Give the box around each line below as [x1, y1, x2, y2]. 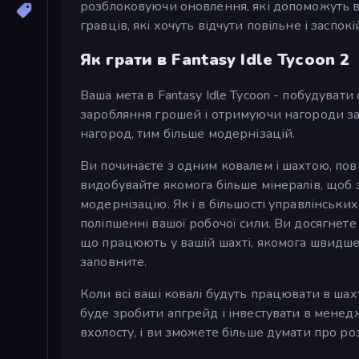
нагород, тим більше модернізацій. [80, 124, 296, 143]
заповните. [80, 252, 147, 271]
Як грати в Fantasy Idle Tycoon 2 [80, 49, 350, 71]
